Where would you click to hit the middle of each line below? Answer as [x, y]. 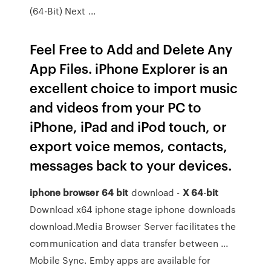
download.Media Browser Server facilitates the [133, 226]
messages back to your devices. [131, 165]
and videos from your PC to [116, 107]
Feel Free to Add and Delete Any [131, 49]
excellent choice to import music [134, 87]
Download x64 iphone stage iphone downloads [133, 209]
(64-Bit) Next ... [63, 11]
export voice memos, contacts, [129, 145]
